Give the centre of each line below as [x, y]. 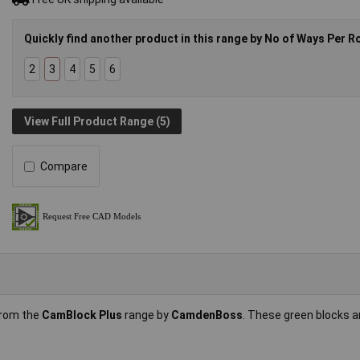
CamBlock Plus [83, 315]
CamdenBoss [207, 315]
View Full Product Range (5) [97, 121]
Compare [64, 167]
